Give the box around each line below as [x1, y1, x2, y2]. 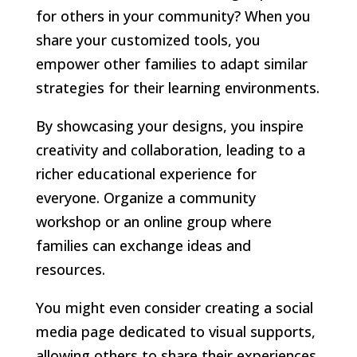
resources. [35, 259, 105, 279]
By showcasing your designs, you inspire [35, 116, 304, 135]
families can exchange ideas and [35, 235, 251, 255]
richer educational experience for [35, 163, 257, 183]
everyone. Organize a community [35, 187, 256, 207]
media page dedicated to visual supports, [35, 321, 316, 341]
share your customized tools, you [35, 29, 261, 49]
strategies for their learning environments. [35, 77, 320, 97]
